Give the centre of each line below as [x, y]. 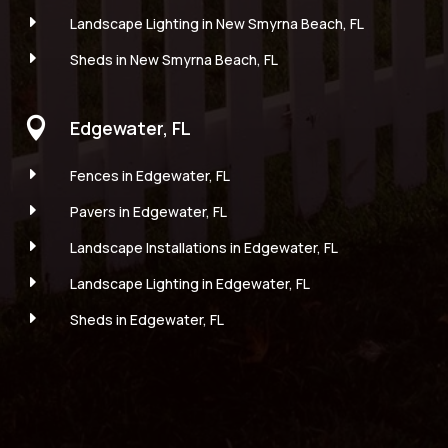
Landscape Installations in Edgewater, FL [203, 248]
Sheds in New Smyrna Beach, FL [173, 60]
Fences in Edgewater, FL [149, 176]
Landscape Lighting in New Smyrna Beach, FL [216, 24]
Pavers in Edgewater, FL [148, 212]
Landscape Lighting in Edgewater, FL [189, 284]
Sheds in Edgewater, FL [146, 320]
